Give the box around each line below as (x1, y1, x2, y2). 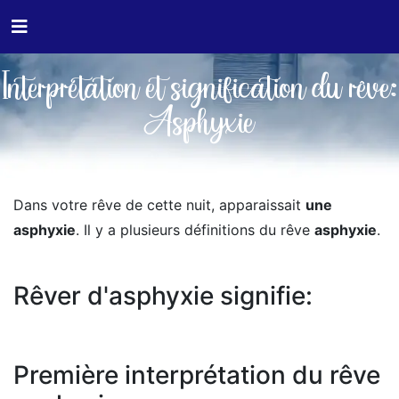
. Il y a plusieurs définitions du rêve (76, 221, 314, 239)
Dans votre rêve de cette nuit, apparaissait (13, 196, 305, 214)
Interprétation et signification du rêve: (3, 73, 396, 108)
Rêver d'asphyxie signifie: (13, 281, 313, 311)
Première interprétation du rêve (13, 360, 380, 390)
